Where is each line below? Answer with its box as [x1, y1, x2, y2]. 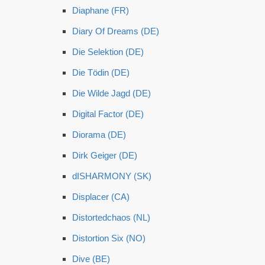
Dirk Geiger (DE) [72, 150, 137, 160]
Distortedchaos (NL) [72, 212, 150, 222]
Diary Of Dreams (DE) [72, 26, 159, 36]
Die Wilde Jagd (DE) [72, 88, 151, 98]
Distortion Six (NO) [72, 233, 146, 243]
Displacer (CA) [72, 192, 130, 202]
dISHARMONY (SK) [72, 171, 151, 181]
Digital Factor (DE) [72, 109, 144, 119]
